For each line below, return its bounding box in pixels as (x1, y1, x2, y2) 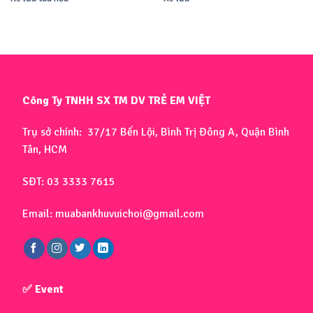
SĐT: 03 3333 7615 (22, 175, 116, 189)
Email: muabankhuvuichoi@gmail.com (22, 206, 205, 221)
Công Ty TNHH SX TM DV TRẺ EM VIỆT (22, 93, 211, 108)
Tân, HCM (22, 143, 68, 157)
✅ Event (22, 282, 64, 297)
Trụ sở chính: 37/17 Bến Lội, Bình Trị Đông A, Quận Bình (22, 125, 290, 140)
